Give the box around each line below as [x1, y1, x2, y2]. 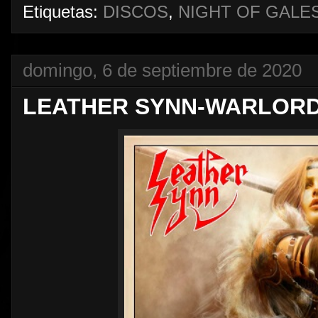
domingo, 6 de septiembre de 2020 [23, 60, 302, 80]
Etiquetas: [23, 2, 103, 21]
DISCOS [103, 2, 168, 21]
